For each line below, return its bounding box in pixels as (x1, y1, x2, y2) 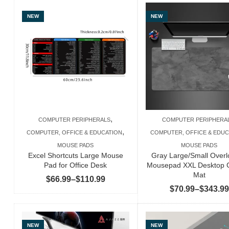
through (104, 212, 136, 221)
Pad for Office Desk (44, 161, 107, 169)
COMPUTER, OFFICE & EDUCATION (27, 129, 123, 135)
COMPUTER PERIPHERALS (38, 116, 111, 123)
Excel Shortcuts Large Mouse (28, 151, 123, 159)
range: (104, 187, 130, 196)
